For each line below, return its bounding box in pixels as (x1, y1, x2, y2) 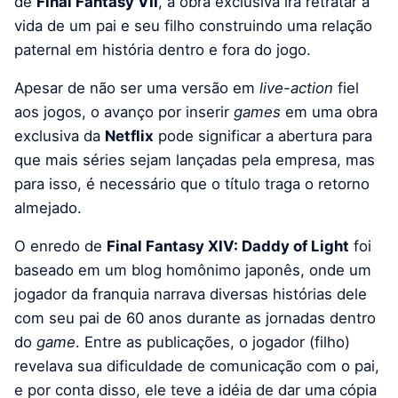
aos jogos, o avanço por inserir (14, 102, 234, 121)
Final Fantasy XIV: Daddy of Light (107, 236, 349, 255)
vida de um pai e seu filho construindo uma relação (14, 16, 372, 35)
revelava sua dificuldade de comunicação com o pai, (14, 356, 379, 375)
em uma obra (281, 102, 378, 121)
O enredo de (14, 236, 107, 255)
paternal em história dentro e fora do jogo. (14, 40, 311, 59)
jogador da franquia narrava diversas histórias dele (14, 284, 367, 303)
